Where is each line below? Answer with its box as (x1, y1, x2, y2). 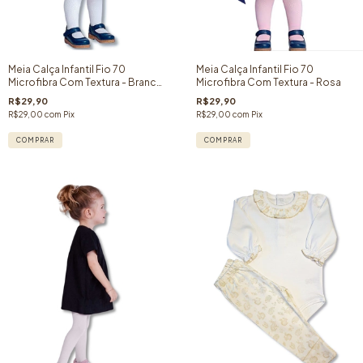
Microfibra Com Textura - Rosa (195, 75, 341, 88)
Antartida (8, 88, 53, 101)
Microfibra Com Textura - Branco (8, 75, 164, 88)
